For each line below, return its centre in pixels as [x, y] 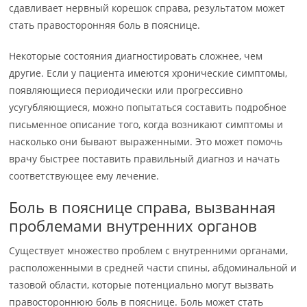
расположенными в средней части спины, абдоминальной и [153, 268]
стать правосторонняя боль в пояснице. [105, 25]
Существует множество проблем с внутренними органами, [149, 250]
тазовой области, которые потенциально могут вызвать [142, 285]
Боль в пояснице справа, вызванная [143, 207]
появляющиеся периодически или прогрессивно [126, 90]
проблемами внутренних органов [133, 225]
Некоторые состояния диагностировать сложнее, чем [136, 56]
